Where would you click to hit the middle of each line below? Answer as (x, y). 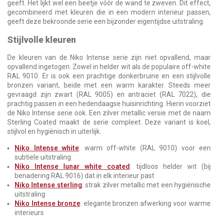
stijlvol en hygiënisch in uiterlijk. (54, 132)
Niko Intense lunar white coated (72, 167)
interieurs (29, 213)
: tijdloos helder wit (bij (170, 167)
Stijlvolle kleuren (42, 40)
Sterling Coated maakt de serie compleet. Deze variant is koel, (109, 122)
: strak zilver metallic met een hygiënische (146, 185)
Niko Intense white (47, 148)
